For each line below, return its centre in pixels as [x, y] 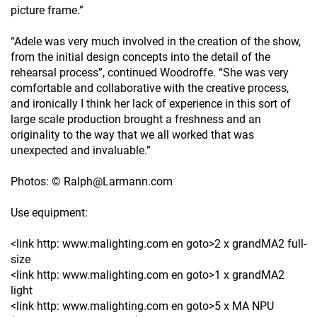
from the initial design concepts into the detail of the [140, 57]
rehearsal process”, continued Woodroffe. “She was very [150, 73]
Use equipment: [49, 213]
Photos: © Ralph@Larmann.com [92, 182]
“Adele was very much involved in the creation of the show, [156, 42]
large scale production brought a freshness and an [136, 120]
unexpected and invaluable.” [81, 151]
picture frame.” [47, 11]
